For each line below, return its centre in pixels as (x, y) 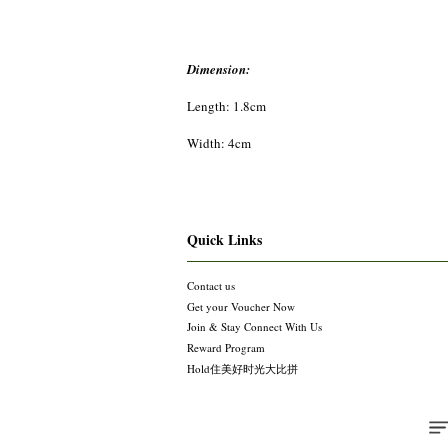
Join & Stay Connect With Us (254, 327)
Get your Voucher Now (241, 306)
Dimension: (218, 68)
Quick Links (224, 239)
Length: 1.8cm (226, 105)
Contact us (211, 285)
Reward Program (226, 348)
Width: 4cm (219, 142)
